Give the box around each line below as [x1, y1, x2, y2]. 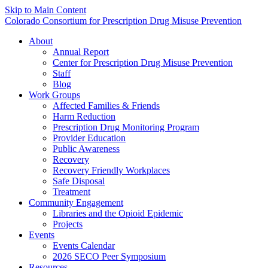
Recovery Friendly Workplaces [53, 165, 170, 175]
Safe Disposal [53, 176, 105, 186]
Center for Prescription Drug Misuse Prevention [53, 57, 233, 68]
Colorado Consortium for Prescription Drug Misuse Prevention [5, 16, 242, 26]
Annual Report [53, 47, 109, 57]
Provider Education [53, 133, 126, 143]
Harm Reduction [53, 111, 115, 121]
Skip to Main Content [5, 5, 86, 15]
